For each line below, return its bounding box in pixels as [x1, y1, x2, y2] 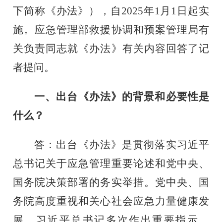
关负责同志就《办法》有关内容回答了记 [13, 42, 209, 55]
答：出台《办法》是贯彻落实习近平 [34, 138, 209, 151]
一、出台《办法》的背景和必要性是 [34, 90, 209, 103]
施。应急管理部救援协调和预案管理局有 [13, 23, 209, 36]
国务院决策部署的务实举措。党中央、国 [13, 176, 209, 188]
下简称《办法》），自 [13, 4, 121, 17]
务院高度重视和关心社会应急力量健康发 [13, 195, 209, 207]
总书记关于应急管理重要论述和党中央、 [13, 157, 209, 169]
